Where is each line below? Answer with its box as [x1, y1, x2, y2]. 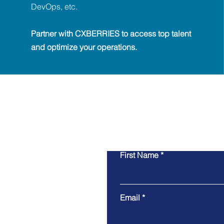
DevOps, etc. [30, 1, 77, 11]
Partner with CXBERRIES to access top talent [30, 28, 191, 38]
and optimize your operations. [30, 42, 137, 52]
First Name [120, 150, 158, 160]
